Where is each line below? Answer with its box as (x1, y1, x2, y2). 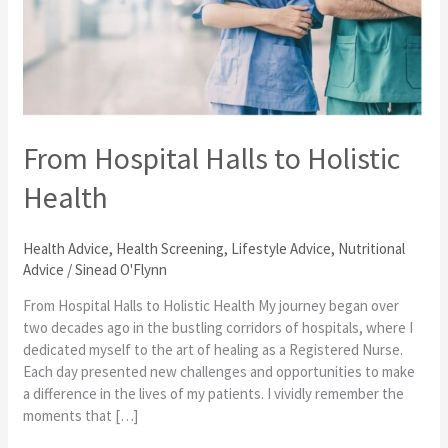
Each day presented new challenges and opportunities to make (23, 361, 416, 381)
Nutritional (338, 238, 406, 258)
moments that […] (23, 405, 139, 425)
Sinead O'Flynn (75, 259, 168, 279)
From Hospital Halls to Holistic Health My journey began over (23, 295, 400, 315)
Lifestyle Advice (231, 238, 332, 258)
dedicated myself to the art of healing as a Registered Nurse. (23, 339, 404, 359)
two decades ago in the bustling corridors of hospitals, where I (23, 317, 414, 337)
